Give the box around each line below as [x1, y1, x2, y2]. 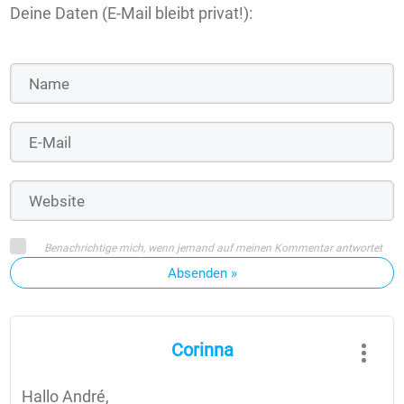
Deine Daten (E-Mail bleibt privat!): [10, 4, 252, 23]
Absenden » [167, 265, 237, 282]
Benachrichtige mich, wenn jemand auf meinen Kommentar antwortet [44, 242, 382, 255]
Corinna [170, 339, 234, 362]
